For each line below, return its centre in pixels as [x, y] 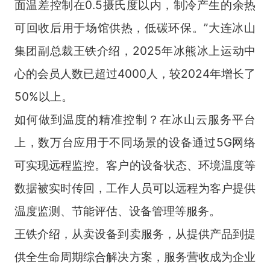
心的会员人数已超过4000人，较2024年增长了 [135, 73]
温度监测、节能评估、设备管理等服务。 [117, 211]
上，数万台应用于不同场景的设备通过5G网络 [135, 142]
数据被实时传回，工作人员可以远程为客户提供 [135, 188]
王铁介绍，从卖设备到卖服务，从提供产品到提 [135, 234]
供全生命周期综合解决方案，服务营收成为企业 [135, 256]
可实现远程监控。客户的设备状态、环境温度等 [135, 165]
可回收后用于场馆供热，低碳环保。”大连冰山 [135, 27]
